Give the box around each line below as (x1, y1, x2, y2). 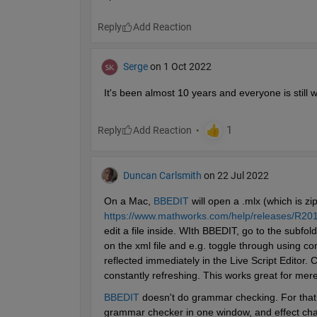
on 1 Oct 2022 (149, 61, 212, 72)
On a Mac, (103, 195, 154, 207)
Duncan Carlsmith (122, 169, 202, 181)
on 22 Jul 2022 (203, 169, 269, 181)
